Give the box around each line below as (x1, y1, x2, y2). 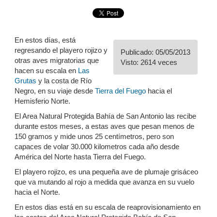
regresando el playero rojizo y (15, 46, 108, 55)
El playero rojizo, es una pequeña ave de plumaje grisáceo (15, 168, 198, 176)
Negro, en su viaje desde (15, 87, 95, 95)
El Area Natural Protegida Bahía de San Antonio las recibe (15, 112, 196, 121)
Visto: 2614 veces (121, 58, 177, 67)
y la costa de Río (36, 77, 92, 85)
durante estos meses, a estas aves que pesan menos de (15, 122, 194, 131)
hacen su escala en (15, 66, 78, 75)
